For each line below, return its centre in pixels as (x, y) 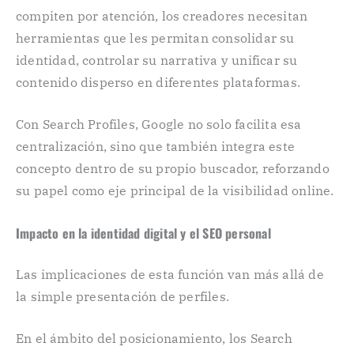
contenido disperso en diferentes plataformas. (158, 82)
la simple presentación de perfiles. (122, 296)
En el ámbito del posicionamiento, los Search (154, 339)
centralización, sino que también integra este (156, 147)
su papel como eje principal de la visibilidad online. (175, 191)
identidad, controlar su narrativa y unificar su (157, 60)
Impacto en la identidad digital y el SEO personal (143, 233)
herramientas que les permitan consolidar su (155, 38)
